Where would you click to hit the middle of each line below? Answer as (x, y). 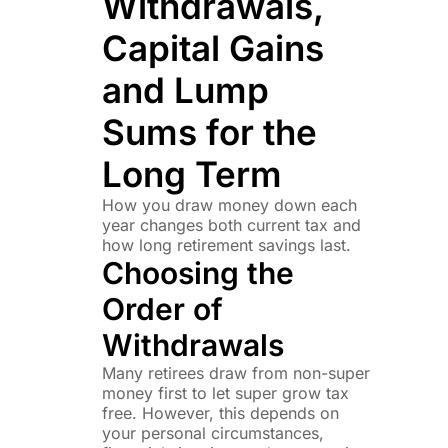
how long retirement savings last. (226, 244)
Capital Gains (212, 47)
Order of (162, 308)
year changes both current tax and (231, 224)
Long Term (191, 173)
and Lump (185, 89)
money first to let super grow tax (225, 392)
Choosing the (197, 272)
